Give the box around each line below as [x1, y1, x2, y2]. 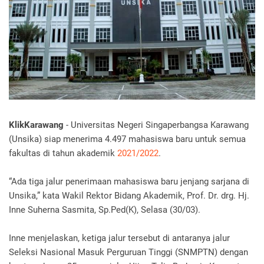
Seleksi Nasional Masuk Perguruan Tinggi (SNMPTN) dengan [9, 247, 248, 258]
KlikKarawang [9, 120, 64, 131]
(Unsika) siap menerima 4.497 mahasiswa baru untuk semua [9, 134, 246, 145]
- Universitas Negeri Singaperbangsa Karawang [64, 120, 249, 131]
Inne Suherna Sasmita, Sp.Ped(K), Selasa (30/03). [9, 204, 200, 216]
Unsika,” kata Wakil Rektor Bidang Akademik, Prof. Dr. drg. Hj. [9, 190, 249, 202]
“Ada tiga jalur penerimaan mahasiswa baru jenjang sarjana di [9, 176, 249, 187]
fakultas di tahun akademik [9, 148, 117, 159]
